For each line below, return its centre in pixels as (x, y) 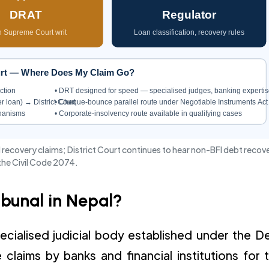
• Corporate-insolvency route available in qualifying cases (148, 113)
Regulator (189, 14)
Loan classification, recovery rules (189, 32)
